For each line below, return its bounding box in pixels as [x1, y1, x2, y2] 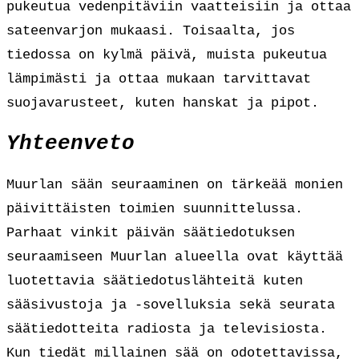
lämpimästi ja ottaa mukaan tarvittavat [6, 71, 311, 87]
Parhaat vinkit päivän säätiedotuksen [6, 225, 295, 241]
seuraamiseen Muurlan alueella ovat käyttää [6, 249, 343, 265]
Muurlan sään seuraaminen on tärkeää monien [6, 177, 343, 193]
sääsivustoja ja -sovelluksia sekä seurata [6, 297, 335, 313]
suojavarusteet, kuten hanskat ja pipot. [6, 95, 319, 111]
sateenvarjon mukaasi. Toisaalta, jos [6, 22, 295, 38]
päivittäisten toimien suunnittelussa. [6, 201, 303, 217]
